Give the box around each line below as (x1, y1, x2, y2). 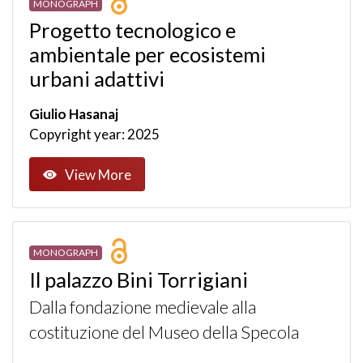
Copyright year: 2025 (29, 126, 160, 143)
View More (65, 165, 131, 183)
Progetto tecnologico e (29, 18, 236, 43)
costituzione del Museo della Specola (29, 322, 299, 343)
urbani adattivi (29, 66, 164, 92)
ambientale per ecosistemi (29, 42, 266, 67)
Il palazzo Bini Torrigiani (29, 267, 248, 292)
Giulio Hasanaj (29, 105, 118, 123)
